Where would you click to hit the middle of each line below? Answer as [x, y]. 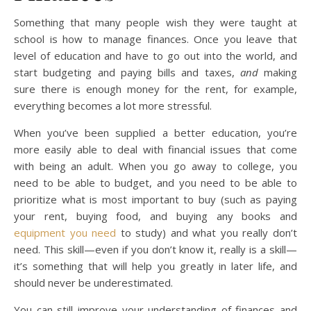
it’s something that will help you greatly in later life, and [155, 266]
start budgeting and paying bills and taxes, [127, 73]
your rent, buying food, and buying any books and [155, 216]
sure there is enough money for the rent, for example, [155, 89]
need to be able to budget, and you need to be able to [155, 183]
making [277, 73]
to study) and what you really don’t [207, 233]
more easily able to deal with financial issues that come [155, 150]
